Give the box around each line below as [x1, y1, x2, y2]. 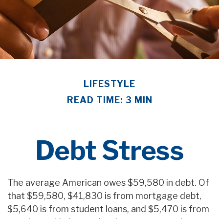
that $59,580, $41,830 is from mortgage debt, [7, 191, 201, 201]
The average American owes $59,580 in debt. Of [7, 177, 209, 188]
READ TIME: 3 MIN [66, 95, 153, 106]
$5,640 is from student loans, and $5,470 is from [7, 204, 209, 215]
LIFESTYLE [84, 79, 135, 89]
